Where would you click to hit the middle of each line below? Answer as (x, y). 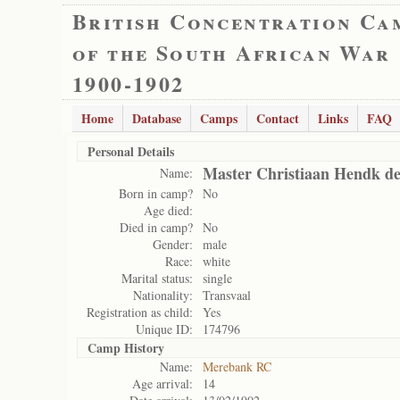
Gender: (173, 244)
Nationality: (163, 295)
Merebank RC (237, 367)
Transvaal (227, 295)
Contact (278, 118)
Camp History (126, 348)
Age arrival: (162, 383)
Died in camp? (156, 227)
